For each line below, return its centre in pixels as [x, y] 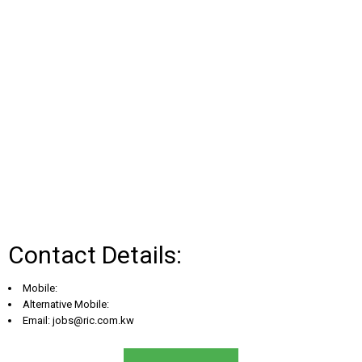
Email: [38, 320]
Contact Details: [95, 255]
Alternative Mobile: [66, 304]
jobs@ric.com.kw [93, 320]
